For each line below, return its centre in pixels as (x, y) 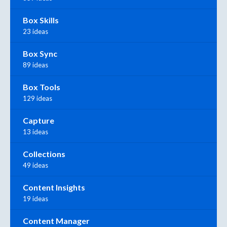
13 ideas (35, 131)
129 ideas (37, 98)
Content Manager (56, 220)
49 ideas (35, 165)
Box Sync (40, 53)
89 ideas (35, 65)
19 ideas (35, 198)
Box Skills (41, 20)
